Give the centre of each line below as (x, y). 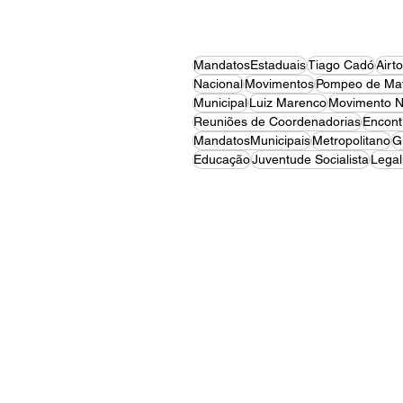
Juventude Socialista (310, 159)
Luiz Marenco (288, 103)
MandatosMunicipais (252, 140)
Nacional (218, 84)
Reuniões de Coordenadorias (277, 121)
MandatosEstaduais (250, 65)
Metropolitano (351, 140)
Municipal (220, 103)
